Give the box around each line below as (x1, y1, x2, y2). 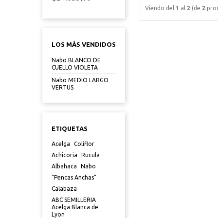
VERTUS (52, 84, 73, 91)
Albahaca (52, 163, 77, 169)
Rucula (81, 152, 100, 158)
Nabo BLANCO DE (52, 57, 101, 63)
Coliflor (74, 141, 94, 147)
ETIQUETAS (52, 125, 88, 132)
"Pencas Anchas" (52, 174, 96, 181)
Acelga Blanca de (52, 204, 98, 210)
